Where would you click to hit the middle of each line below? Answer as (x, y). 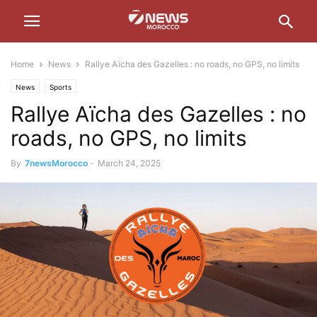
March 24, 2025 (129, 163)
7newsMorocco (56, 163)
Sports (60, 87)
